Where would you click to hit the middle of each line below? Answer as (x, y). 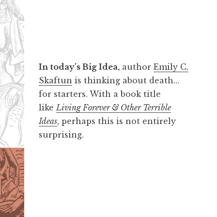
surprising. (61, 135)
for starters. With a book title (100, 94)
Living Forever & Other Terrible (113, 108)
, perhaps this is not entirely (116, 121)
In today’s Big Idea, (79, 67)
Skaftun (55, 81)
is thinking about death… (125, 81)
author (136, 67)
